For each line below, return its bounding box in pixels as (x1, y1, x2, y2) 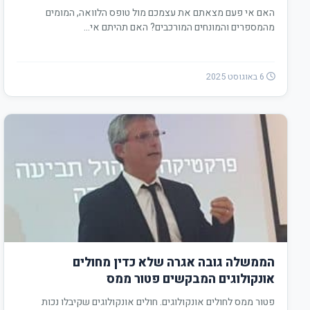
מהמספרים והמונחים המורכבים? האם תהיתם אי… (84, 20, 275, 35)
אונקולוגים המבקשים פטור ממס (107, 270, 275, 289)
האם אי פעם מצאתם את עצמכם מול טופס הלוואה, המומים (46, 6, 275, 20)
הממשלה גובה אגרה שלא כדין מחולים (73, 253, 275, 272)
